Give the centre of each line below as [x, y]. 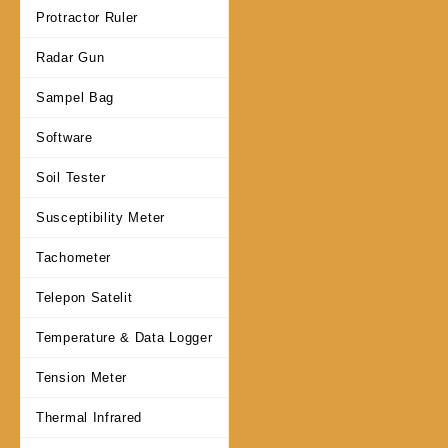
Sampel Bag [75, 98]
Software [64, 138]
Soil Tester [71, 178]
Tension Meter [82, 378]
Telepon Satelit [84, 298]
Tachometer [73, 258]
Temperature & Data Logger [124, 338]
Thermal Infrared [89, 418]
